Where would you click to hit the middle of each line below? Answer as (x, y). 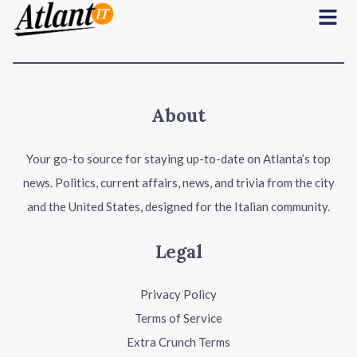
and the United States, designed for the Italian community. (178, 206)
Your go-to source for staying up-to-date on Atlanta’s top (178, 158)
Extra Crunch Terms (178, 342)
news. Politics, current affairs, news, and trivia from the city (178, 182)
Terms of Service (178, 318)
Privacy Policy (178, 294)
